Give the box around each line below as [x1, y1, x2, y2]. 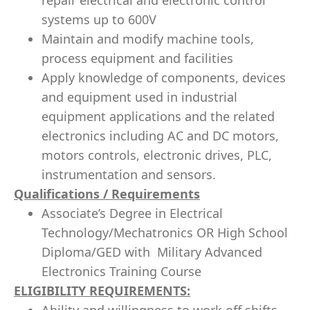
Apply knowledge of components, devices [42, 69, 286, 86]
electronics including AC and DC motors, [42, 127, 279, 144]
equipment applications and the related [42, 108, 275, 125]
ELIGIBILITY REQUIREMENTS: [14, 282, 190, 299]
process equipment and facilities [42, 50, 233, 66]
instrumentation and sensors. [42, 166, 216, 183]
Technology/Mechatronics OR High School [42, 224, 288, 241]
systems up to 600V [42, 11, 156, 28]
